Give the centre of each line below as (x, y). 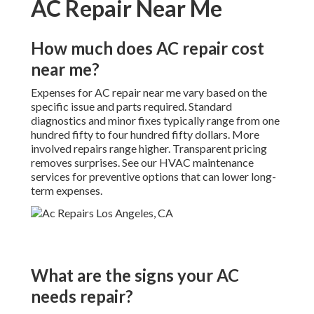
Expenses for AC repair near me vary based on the (149, 93)
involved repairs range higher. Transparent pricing (149, 149)
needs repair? (82, 296)
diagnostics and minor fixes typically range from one (155, 121)
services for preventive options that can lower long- (153, 177)
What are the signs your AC (135, 275)
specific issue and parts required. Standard (131, 107)
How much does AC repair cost (148, 48)
